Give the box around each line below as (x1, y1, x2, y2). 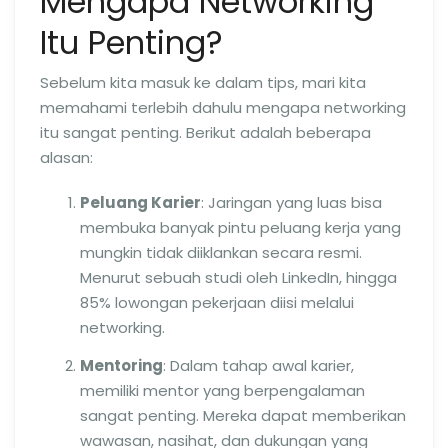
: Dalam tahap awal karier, (163, 354, 354, 376)
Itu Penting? (40, 20, 223, 65)
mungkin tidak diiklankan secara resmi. (80, 241, 362, 263)
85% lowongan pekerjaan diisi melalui (80, 291, 354, 313)
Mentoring (80, 354, 163, 376)
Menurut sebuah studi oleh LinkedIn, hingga (80, 266, 397, 288)
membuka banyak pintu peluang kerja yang (80, 216, 401, 238)
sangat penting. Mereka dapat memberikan (80, 404, 406, 426)
